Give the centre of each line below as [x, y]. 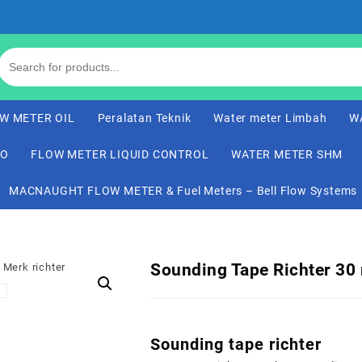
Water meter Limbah [270, 118]
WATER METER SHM [287, 154]
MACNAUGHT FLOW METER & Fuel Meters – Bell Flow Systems [183, 191]
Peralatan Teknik [144, 118]
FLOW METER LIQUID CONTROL [120, 154]
